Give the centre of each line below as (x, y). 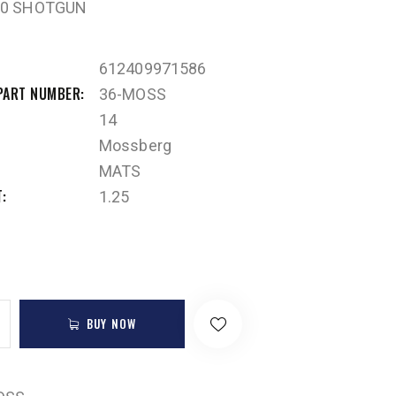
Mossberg (135, 145)
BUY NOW (112, 323)
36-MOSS (133, 94)
